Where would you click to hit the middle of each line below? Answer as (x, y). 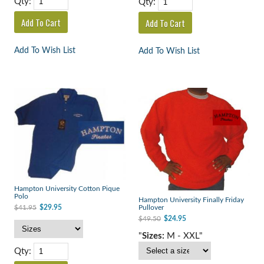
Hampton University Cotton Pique (67, 189)
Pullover (151, 207)
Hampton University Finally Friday (191, 200)
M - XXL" (183, 236)
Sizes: (153, 236)
